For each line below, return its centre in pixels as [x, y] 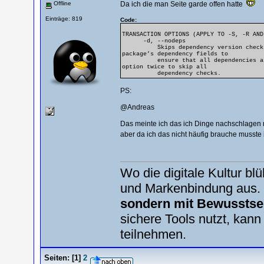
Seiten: [57, 258]
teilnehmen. [153, 234]
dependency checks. [171, 73]
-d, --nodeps [154, 41]
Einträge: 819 [64, 18]
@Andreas [137, 107]
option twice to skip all [164, 67]
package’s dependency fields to [175, 54]
